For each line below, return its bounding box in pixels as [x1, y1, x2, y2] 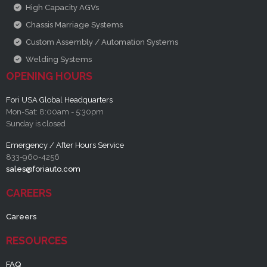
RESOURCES [6, 234, 67, 247]
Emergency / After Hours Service [6, 141, 124, 150]
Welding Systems [25, 55, 92, 64]
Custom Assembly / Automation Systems [25, 38, 178, 47]
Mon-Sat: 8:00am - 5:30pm [6, 107, 104, 117]
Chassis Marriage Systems [25, 20, 123, 30]
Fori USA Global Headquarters [6, 95, 113, 105]
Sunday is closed [6, 119, 66, 129]
